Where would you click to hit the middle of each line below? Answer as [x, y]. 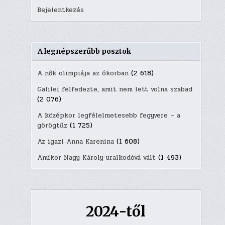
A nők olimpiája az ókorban [83, 73]
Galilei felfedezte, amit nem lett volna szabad [115, 89]
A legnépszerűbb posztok [84, 51]
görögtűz [52, 126]
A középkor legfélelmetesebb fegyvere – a [108, 116]
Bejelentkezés [60, 10]
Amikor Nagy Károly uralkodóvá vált [96, 158]
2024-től [116, 211]
